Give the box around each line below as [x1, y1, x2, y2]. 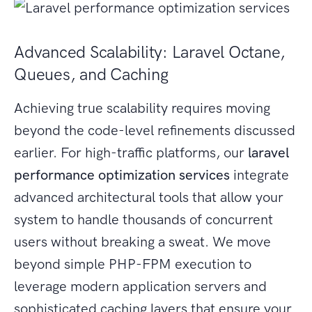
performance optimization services [14, 166, 230, 184]
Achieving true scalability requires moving [14, 100, 270, 117]
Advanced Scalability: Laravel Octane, [14, 42, 286, 63]
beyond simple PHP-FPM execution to [14, 256, 251, 273]
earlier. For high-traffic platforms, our [14, 144, 248, 162]
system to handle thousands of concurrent [14, 211, 273, 228]
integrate [230, 166, 289, 184]
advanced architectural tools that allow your [14, 189, 283, 206]
